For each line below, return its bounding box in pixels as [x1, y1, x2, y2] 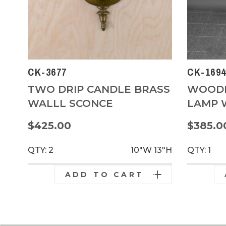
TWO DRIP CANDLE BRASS [28, 83, 170, 95]
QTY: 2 [28, 145, 53, 155]
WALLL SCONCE [28, 97, 113, 109]
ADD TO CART [65, 169, 144, 179]
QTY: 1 [187, 145, 211, 155]
